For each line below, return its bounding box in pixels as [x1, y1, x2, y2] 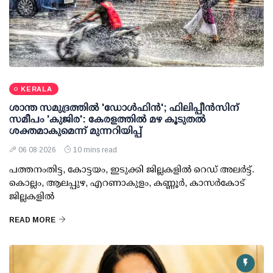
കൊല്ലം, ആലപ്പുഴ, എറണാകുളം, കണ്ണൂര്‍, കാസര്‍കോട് [9, 177, 245, 188]
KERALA [21, 85, 52, 93]
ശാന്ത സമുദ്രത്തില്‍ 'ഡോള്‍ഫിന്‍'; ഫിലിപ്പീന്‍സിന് [9, 102, 239, 113]
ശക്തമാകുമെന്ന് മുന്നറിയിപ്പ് [9, 126, 142, 136]
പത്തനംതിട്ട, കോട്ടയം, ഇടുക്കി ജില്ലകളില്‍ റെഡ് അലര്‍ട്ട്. [9, 164, 254, 175]
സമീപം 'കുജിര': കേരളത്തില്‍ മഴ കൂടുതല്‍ [9, 114, 206, 125]
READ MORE [9, 216, 55, 225]
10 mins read [73, 146, 117, 155]
